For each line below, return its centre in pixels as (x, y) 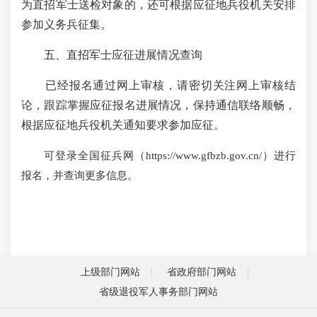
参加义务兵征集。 (67, 24)
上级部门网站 (110, 272)
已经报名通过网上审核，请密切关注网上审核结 (158, 85)
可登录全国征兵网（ (83, 155)
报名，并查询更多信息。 (80, 175)
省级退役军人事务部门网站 (158, 292)
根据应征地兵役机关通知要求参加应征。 (123, 125)
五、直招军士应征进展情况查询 (112, 55)
